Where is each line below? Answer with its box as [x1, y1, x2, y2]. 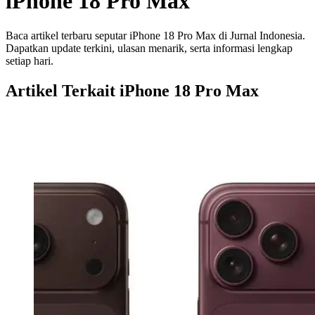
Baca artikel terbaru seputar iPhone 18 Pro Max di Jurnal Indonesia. [6, 29, 305, 41]
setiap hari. [6, 54, 53, 67]
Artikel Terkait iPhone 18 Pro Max [6, 81, 259, 100]
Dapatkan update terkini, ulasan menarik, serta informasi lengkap [6, 41, 292, 54]
